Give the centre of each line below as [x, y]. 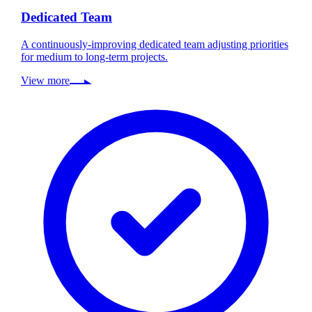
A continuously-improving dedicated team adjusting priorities [155, 45]
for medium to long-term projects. [94, 57]
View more [45, 81]
